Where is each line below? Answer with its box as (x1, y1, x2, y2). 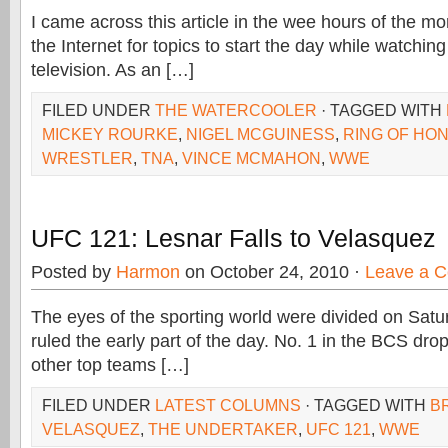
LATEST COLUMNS (155, 396, 301, 414)
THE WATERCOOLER (155, 101, 317, 119)
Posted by (31, 262, 116, 282)
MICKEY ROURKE (42, 125, 178, 143)
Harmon (116, 262, 180, 282)
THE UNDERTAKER (148, 420, 298, 438)
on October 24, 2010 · (180, 262, 365, 282)
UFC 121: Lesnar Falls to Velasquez (31, 224, 436, 252)
